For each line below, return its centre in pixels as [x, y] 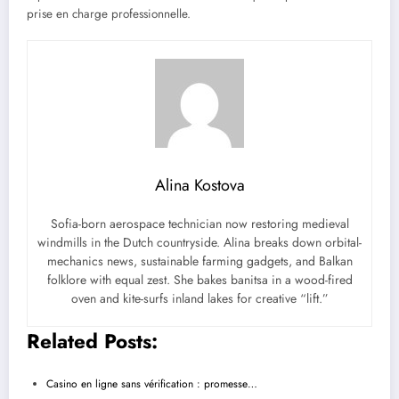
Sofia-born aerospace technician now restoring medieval [199, 223]
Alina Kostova [199, 185]
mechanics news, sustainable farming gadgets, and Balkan [199, 261]
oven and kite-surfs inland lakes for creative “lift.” [199, 298]
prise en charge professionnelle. [109, 13]
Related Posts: [92, 341]
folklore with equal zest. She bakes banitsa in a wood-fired [199, 279]
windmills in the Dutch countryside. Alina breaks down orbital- [199, 242]
